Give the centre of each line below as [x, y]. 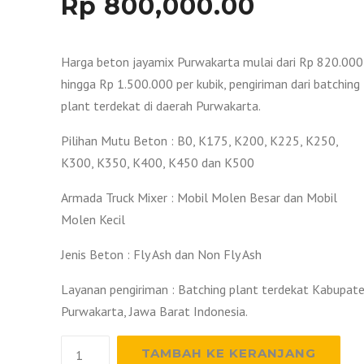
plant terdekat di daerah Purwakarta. [161, 106]
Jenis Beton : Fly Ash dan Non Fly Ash [161, 254]
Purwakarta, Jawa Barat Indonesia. [154, 311]
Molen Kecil [93, 219]
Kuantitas [87, 345]
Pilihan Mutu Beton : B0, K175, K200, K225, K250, [199, 141]
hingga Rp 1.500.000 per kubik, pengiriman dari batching [210, 84]
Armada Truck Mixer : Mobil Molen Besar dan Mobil [199, 197]
